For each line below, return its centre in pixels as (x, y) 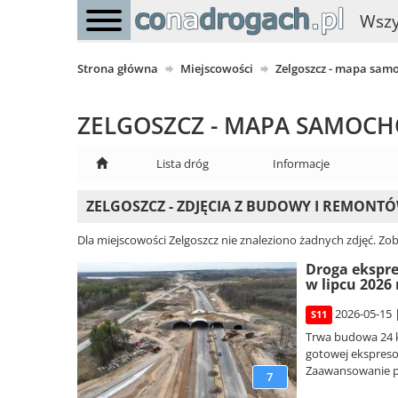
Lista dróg (183, 164)
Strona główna (118, 69)
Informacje (301, 164)
